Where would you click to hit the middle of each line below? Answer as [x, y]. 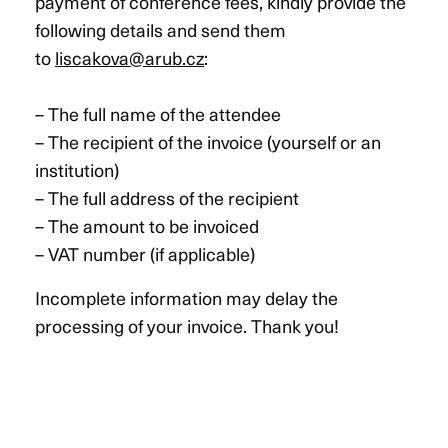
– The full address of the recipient [167, 197]
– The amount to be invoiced [147, 225]
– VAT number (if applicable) [145, 253]
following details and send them [160, 29]
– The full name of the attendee [158, 113]
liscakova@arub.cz [129, 57]
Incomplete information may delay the [186, 297]
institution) [77, 169]
